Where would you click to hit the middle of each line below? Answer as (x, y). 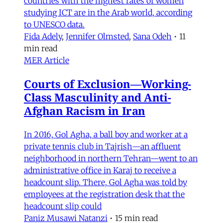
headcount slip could (63, 206)
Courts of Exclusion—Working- (108, 83)
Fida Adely (43, 36)
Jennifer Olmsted (97, 36)
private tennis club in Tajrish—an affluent (102, 146)
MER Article (47, 60)
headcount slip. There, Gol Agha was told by (106, 182)
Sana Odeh (152, 36)
